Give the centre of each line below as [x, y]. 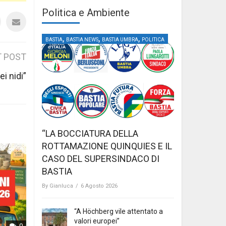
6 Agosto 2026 [99, 186]
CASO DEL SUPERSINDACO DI [101, 159]
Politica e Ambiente [86, 12]
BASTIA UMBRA [120, 39]
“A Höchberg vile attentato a [119, 212]
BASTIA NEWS [82, 39]
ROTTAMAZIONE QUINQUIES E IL [107, 146]
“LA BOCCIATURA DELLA [90, 134]
